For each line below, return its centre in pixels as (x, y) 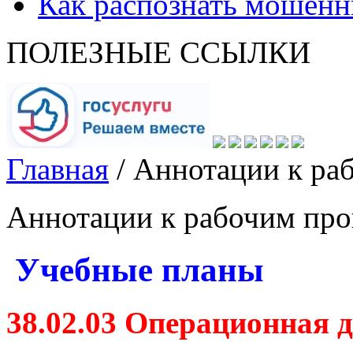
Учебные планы (135, 269)
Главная (58, 169)
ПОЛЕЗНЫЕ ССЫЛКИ (158, 52)
